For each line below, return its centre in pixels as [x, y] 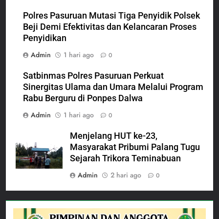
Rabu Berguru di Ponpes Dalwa [83, 98]
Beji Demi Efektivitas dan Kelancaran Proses [110, 27]
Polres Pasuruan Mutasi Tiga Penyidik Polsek [111, 15]
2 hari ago [126, 175]
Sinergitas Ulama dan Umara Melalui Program [113, 87]
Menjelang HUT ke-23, [114, 136]
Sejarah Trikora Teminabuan [127, 158]
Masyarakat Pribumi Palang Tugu [135, 147]
